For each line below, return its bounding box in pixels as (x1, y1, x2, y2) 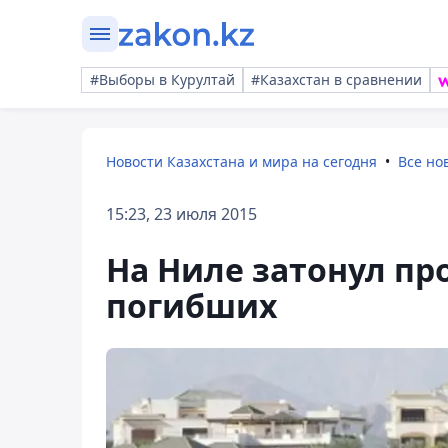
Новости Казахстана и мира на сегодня (106, 152, 377, 171)
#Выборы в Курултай (90, 70, 235, 89)
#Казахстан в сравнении (251, 70, 422, 89)
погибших (106, 284, 278, 327)
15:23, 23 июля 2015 (106, 203, 257, 225)
